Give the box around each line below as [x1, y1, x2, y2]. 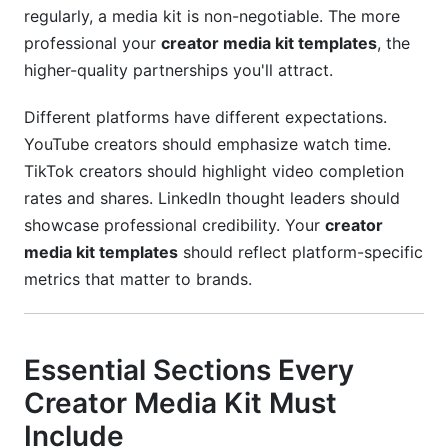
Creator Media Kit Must [24, 386, 337, 420]
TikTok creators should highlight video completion [24, 161, 404, 181]
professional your [24, 33, 161, 53]
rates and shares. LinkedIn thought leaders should [24, 188, 400, 208]
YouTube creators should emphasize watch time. [24, 134, 391, 154]
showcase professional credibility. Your [24, 215, 325, 235]
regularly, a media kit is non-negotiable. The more [24, 6, 400, 26]
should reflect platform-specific [178, 242, 423, 262]
